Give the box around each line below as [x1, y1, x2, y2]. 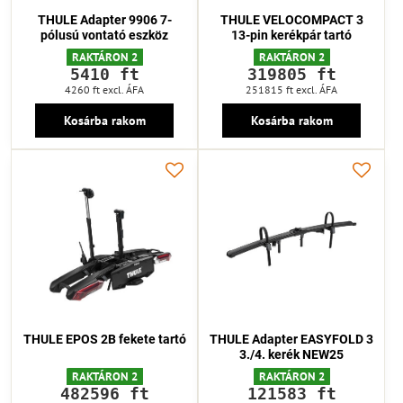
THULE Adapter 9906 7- [37, 12, 172, 27]
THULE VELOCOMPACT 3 [219, 12, 363, 27]
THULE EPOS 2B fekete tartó [22, 331, 186, 346]
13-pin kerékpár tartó [231, 27, 352, 42]
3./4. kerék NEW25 [239, 346, 344, 362]
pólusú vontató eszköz [40, 27, 168, 42]
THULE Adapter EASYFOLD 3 [210, 331, 373, 346]
